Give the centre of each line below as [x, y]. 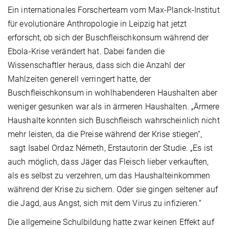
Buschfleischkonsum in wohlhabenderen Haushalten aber [113, 93]
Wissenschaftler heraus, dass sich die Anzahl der [96, 65]
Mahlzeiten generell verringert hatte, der [79, 79]
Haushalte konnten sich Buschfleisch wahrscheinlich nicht [114, 120]
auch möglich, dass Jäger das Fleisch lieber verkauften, [108, 162]
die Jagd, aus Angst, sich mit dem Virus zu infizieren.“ [105, 203]
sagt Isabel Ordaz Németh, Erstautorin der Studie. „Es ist [110, 148]
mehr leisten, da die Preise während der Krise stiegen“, [105, 134]
